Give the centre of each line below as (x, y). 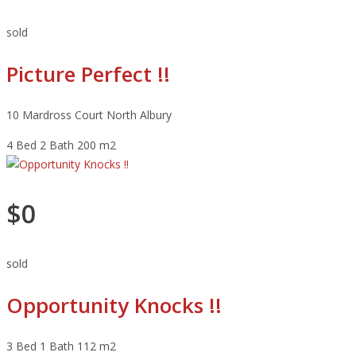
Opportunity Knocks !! (114, 306)
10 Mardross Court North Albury (89, 114)
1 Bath (57, 346)
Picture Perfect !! (88, 74)
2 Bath (57, 145)
